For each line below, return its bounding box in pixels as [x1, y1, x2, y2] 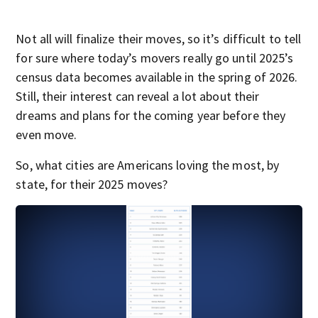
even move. [16, 126, 77, 143]
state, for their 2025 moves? [16, 176, 168, 192]
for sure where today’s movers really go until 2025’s [16, 50, 294, 66]
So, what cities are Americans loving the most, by [16, 157, 280, 173]
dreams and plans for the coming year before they [16, 107, 286, 124]
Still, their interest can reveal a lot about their [16, 88, 260, 104]
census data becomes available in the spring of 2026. [16, 69, 298, 85]
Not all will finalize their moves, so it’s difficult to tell [16, 31, 302, 47]
